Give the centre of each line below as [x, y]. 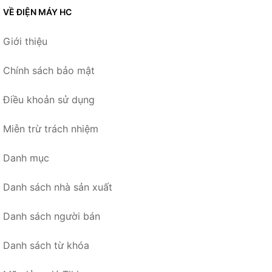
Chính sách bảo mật [49, 71]
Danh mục [26, 158]
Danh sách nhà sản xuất [58, 187]
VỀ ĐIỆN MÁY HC [37, 12]
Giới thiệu [25, 42]
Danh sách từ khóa [46, 246]
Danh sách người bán [52, 216]
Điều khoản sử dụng [49, 100]
